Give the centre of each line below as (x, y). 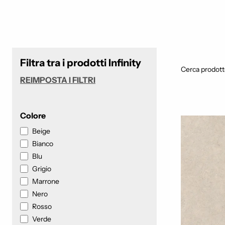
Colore (33, 115)
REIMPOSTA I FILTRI (58, 80)
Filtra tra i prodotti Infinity (81, 63)
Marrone (46, 181)
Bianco (43, 143)
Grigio (42, 168)
